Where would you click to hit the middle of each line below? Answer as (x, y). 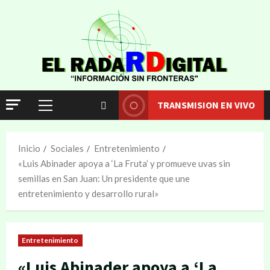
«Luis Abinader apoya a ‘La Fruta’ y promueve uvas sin (124, 163)
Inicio (29, 148)
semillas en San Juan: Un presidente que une (104, 178)
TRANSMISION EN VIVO (206, 105)
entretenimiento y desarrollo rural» (88, 193)
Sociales (67, 148)
